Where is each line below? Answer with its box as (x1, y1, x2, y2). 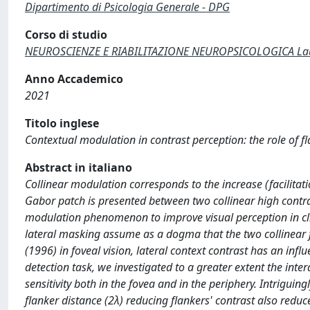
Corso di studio (25, 27, 107, 42)
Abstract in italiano (25, 160, 132, 175)
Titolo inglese (25, 116, 99, 131)
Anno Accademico (25, 71, 123, 86)
